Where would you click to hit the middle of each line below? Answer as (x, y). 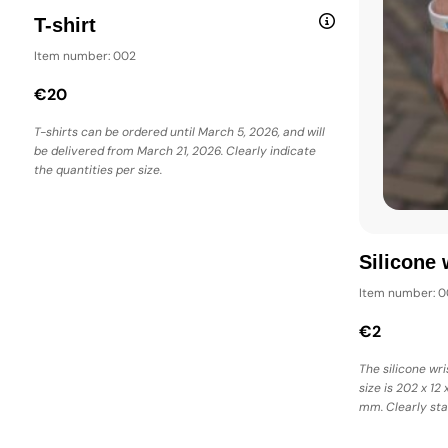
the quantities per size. (98, 170)
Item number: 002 (85, 56)
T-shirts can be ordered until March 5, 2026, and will (179, 132)
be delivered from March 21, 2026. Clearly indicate (175, 151)
